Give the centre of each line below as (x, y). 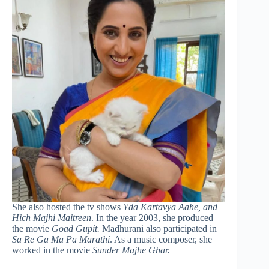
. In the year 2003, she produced (152, 218)
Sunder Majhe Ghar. (131, 250)
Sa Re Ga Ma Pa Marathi (61, 240)
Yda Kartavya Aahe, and (170, 207)
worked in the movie (52, 250)
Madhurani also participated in (158, 229)
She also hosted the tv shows (68, 207)
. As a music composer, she (161, 240)
